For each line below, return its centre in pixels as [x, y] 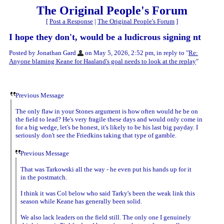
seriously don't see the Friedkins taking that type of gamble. [96, 135]
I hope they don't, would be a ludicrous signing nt [105, 37]
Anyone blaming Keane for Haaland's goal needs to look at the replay [102, 61]
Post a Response [71, 21]
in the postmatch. [44, 177]
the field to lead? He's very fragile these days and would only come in [109, 119]
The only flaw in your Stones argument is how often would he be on [107, 111]
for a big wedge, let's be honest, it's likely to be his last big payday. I [107, 127]
